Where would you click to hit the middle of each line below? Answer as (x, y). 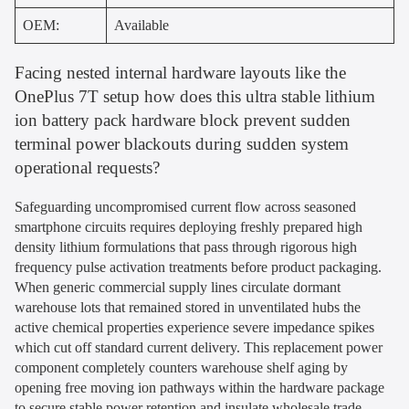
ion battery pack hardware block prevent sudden (183, 120)
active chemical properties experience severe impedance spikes (194, 327)
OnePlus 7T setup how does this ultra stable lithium (195, 96)
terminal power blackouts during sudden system (182, 143)
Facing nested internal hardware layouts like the (180, 72)
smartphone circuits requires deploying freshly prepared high (189, 226)
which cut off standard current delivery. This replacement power (199, 347)
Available (142, 25)
